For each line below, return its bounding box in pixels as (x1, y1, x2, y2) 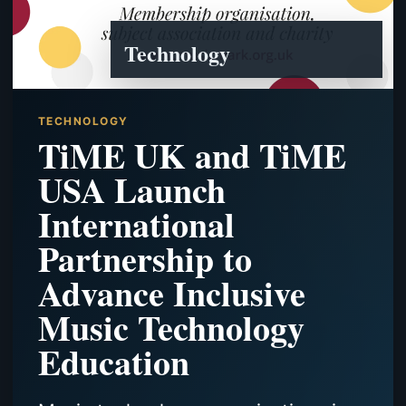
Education (38, 337, 189, 388)
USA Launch (38, 165, 226, 216)
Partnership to (38, 234, 252, 285)
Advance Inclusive (38, 268, 305, 319)
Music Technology (38, 303, 304, 353)
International (38, 199, 235, 250)
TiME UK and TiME (38, 130, 346, 181)
